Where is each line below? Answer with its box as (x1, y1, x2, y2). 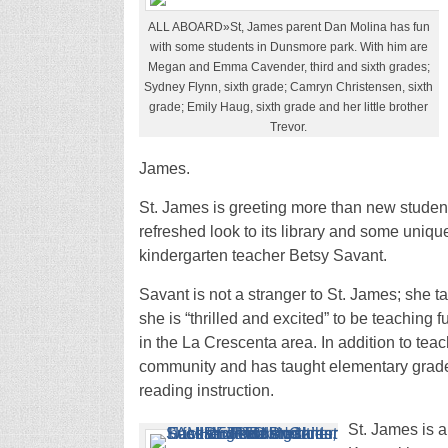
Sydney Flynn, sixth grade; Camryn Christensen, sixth (144, 79, 433, 94)
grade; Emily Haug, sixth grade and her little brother (149, 99, 428, 114)
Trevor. (270, 119, 307, 134)
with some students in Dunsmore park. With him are (149, 39, 428, 54)
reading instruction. (138, 381, 274, 399)
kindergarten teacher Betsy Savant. (138, 246, 387, 264)
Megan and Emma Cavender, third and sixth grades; (147, 59, 430, 74)
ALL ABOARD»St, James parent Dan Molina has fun (147, 19, 430, 34)
